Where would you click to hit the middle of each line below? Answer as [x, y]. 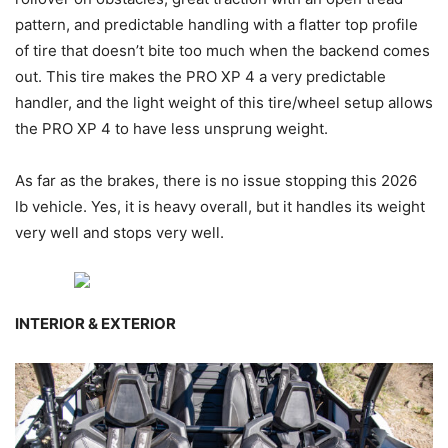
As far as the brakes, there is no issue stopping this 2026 [216, 181]
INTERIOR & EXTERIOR [95, 324]
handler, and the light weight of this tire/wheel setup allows [224, 103]
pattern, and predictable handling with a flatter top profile [216, 25]
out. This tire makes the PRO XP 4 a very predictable [200, 77]
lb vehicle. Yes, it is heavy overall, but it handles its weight [220, 207]
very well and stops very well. [119, 233]
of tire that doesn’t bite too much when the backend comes [222, 51]
